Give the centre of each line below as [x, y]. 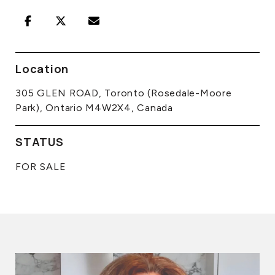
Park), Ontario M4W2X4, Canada [94, 108]
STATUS [40, 142]
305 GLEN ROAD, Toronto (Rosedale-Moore [124, 93]
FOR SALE [41, 167]
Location [42, 69]
